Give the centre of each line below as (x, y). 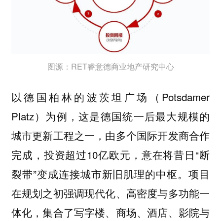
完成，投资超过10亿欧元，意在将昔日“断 (110, 154)
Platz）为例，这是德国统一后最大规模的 (110, 116)
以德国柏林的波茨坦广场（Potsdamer (110, 96)
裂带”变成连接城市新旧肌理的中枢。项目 (110, 173)
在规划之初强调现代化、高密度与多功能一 (110, 193)
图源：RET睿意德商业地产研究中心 (110, 67)
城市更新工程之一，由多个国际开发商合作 (110, 135)
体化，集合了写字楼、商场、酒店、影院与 (110, 212)
